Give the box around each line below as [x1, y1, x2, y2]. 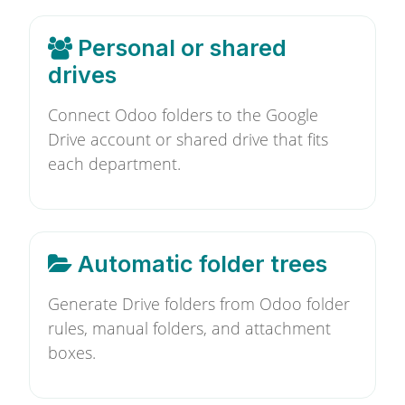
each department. [48, 153, 181, 174]
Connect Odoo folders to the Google [48, 104, 318, 126]
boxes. [48, 342, 96, 363]
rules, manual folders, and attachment [48, 317, 331, 339]
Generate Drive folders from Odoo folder [48, 293, 350, 315]
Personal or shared [72, 34, 287, 61]
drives [48, 61, 117, 89]
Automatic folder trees [72, 250, 327, 278]
